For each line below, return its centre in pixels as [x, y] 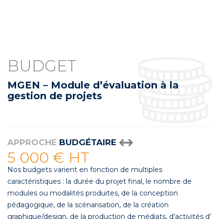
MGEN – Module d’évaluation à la [93, 85]
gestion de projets [55, 96]
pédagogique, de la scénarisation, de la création [88, 205]
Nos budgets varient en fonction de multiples [85, 170]
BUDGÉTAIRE [88, 142]
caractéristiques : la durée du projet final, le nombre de [99, 182]
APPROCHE [32, 142]
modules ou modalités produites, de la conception [93, 193]
